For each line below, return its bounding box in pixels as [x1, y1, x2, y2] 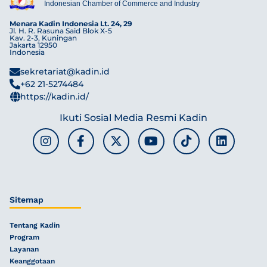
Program [10, 232, 39, 241]
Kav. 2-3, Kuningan [10, 33, 77, 42]
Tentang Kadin [10, 221, 60, 229]
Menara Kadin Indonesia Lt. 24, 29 [10, 18, 132, 28]
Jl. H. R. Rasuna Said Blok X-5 [10, 26, 112, 35]
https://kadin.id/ [20, 91, 89, 102]
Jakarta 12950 [10, 40, 57, 49]
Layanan [10, 244, 39, 253]
